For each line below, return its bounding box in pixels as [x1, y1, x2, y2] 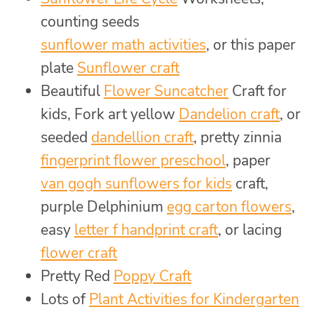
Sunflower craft [77, 58, 179, 78]
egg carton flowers [167, 197, 292, 217]
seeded [41, 128, 91, 148]
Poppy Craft [114, 266, 191, 287]
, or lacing [218, 220, 282, 240]
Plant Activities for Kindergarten [89, 289, 299, 310]
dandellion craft [91, 128, 193, 148]
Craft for [228, 81, 287, 102]
